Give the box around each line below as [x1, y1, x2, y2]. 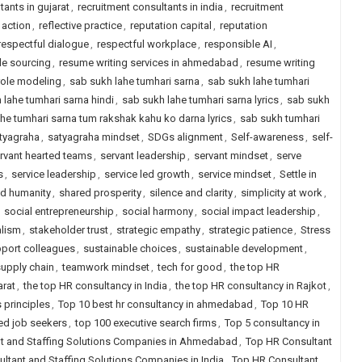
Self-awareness [230, 131, 304, 143]
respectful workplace [96, 38, 196, 50]
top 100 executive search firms [74, 317, 217, 329]
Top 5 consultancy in [224, 317, 320, 329]
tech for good [157, 261, 222, 273]
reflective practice [38, 19, 122, 32]
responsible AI [204, 38, 272, 50]
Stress [300, 224, 330, 236]
